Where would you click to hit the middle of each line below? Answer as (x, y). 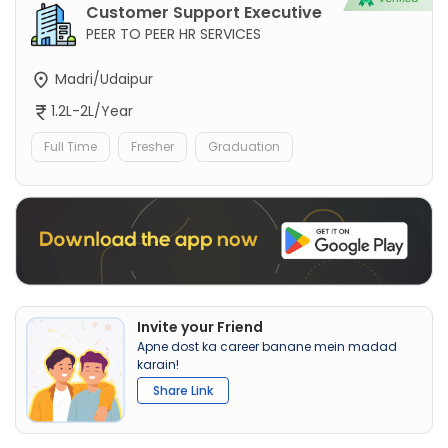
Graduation (244, 146)
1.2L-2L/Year (92, 110)
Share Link (183, 390)
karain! (158, 364)
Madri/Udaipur (102, 78)
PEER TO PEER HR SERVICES (173, 33)
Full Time (70, 146)
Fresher (152, 146)
